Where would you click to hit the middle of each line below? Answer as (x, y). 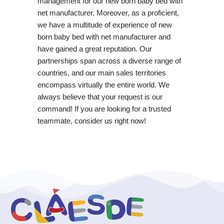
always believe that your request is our (100, 96)
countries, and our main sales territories (101, 72)
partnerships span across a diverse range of (109, 60)
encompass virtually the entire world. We (103, 84)
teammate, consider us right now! (91, 120)
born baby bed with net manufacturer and (104, 36)
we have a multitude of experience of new (104, 24)
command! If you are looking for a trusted (104, 108)
